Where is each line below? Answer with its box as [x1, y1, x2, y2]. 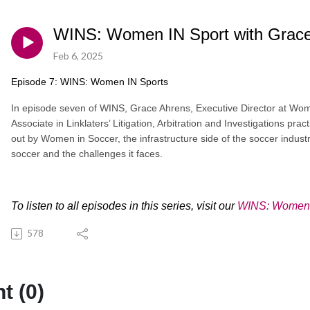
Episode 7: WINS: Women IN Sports [11, 75, 168, 87]
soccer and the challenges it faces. [11, 147, 163, 159]
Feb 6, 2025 [53, 49, 103, 62]
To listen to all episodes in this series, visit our [11, 199, 237, 212]
